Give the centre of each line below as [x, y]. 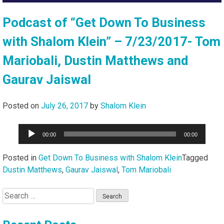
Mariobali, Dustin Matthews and [95, 61]
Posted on [22, 105]
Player [29, 141]
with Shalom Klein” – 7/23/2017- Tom [111, 42]
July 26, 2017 [64, 105]
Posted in [20, 157]
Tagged [195, 157]
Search [14, 193]
